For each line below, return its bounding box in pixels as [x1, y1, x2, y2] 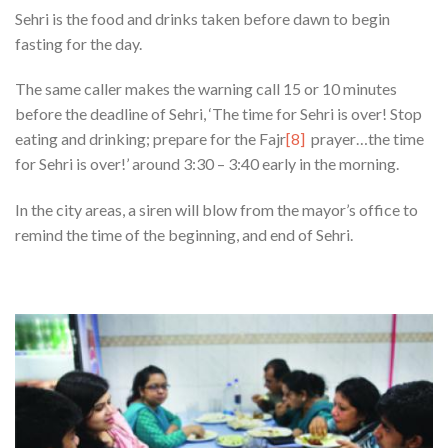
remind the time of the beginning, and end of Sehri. [15, 225, 353, 245]
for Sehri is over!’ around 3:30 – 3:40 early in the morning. [15, 154, 399, 174]
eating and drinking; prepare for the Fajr [15, 129, 286, 149]
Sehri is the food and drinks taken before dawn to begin [15, 8, 390, 28]
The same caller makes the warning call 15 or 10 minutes [15, 79, 397, 99]
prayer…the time [305, 129, 424, 149]
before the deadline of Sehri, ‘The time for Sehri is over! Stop [15, 104, 422, 124]
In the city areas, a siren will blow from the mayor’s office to [15, 200, 418, 220]
